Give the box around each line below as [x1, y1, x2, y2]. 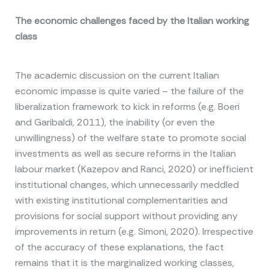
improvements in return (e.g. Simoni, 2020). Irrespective [14, 225, 253, 238]
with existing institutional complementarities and [14, 194, 228, 207]
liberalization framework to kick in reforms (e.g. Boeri [14, 100, 240, 113]
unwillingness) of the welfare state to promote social [14, 131, 246, 145]
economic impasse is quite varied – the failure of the [14, 85, 244, 98]
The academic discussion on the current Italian [14, 69, 219, 82]
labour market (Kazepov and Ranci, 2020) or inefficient [14, 163, 253, 176]
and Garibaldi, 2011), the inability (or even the [14, 116, 215, 129]
